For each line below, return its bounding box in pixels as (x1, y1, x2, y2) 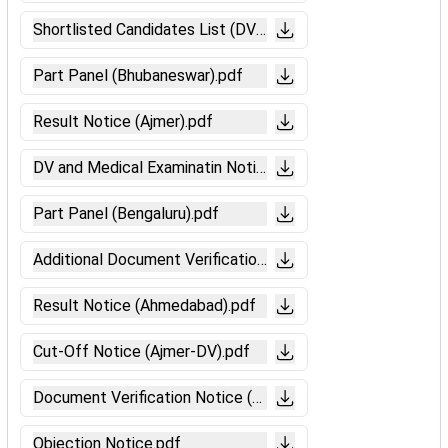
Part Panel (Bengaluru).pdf (33, 204, 219, 223)
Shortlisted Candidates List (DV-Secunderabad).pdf (33, 20, 396, 39)
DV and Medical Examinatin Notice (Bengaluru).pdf (33, 158, 385, 177)
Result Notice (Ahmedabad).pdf (33, 296, 256, 315)
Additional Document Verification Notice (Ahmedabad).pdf (33, 250, 442, 269)
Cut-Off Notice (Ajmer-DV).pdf (33, 342, 250, 361)
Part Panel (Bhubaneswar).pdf (33, 66, 243, 85)
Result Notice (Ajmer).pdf (33, 112, 213, 131)
